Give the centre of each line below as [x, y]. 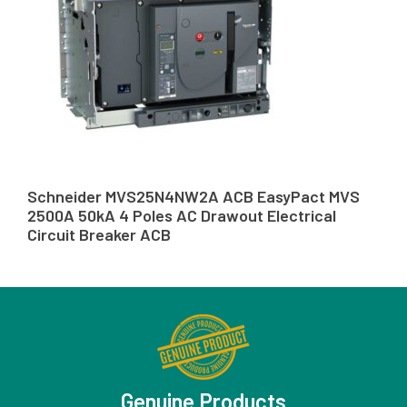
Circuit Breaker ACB [99, 234]
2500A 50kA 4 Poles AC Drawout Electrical [182, 215]
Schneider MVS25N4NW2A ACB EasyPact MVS [194, 196]
